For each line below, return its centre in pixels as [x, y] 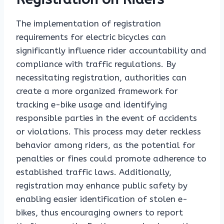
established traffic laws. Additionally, [94, 172]
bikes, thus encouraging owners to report [99, 213]
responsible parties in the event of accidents [106, 118]
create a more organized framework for [97, 91]
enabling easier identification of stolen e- [102, 199]
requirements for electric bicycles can [91, 37]
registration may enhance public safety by [102, 186]
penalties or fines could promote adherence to [111, 159]
